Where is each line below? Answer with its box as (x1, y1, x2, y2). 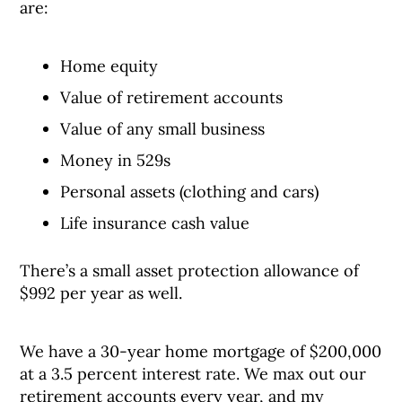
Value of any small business (60, 118, 266, 139)
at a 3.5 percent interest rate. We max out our (20, 363, 367, 384)
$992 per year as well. (20, 283, 183, 303)
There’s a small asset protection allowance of (20, 260, 360, 281)
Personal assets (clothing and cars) (60, 181, 319, 202)
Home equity (60, 56, 159, 76)
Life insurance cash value (60, 213, 250, 233)
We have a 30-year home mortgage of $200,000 (20, 341, 382, 362)
